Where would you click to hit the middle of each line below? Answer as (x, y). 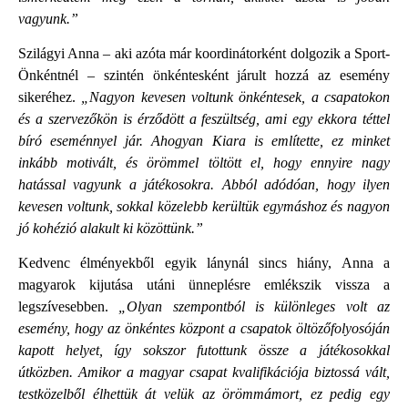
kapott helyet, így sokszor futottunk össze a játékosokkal (204, 351)
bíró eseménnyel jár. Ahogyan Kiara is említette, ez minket (204, 140)
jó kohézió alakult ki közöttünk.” (111, 228)
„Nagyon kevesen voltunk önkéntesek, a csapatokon (236, 97)
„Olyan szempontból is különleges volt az (255, 307)
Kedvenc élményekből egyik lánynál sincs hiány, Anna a (204, 263)
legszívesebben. (69, 307)
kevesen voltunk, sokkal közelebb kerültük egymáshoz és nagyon (204, 206)
